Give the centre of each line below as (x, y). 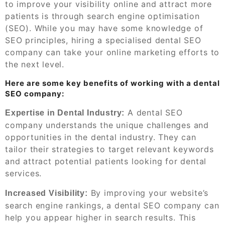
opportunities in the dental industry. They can (101, 137)
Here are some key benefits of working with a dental (113, 83)
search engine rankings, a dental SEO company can (112, 205)
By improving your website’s (148, 193)
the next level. (35, 64)
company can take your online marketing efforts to (113, 52)
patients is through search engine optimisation (102, 16)
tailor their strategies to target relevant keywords (109, 149)
